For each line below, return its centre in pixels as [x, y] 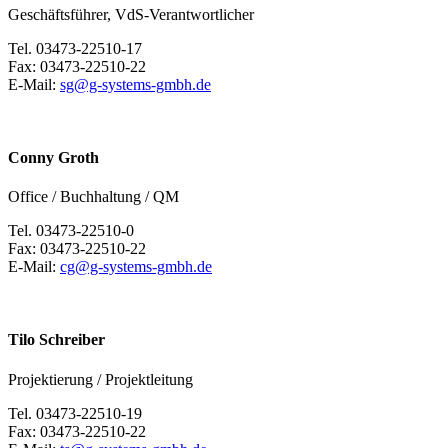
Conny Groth [53, 157]
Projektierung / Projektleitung [100, 379]
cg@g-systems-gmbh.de [136, 267]
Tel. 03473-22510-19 [75, 413]
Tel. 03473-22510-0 [71, 231]
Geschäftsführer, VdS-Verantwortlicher [131, 14]
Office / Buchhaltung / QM [93, 197]
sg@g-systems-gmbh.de [135, 84]
